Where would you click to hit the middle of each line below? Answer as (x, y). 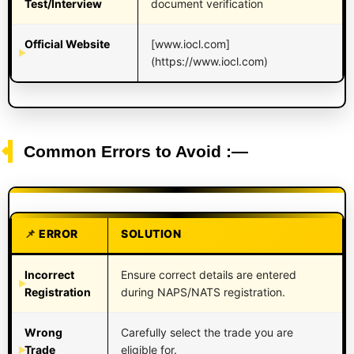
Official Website (67, 43)
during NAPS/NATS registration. (203, 292)
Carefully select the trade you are (207, 332)
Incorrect (49, 274)
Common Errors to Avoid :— (136, 151)
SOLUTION (151, 233)
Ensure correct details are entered (209, 274)
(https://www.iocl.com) (209, 61)
